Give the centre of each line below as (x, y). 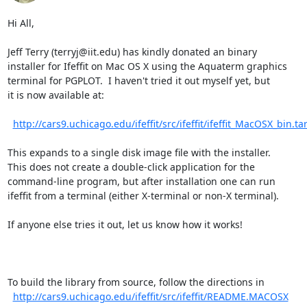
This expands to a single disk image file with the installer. (139, 152)
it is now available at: (56, 95)
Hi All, (21, 23)
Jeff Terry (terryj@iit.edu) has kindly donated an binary (132, 51)
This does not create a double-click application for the (131, 167)
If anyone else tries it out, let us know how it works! (125, 224)
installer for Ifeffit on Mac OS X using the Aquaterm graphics (147, 66)
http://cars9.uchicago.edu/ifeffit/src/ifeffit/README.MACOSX (150, 296)
